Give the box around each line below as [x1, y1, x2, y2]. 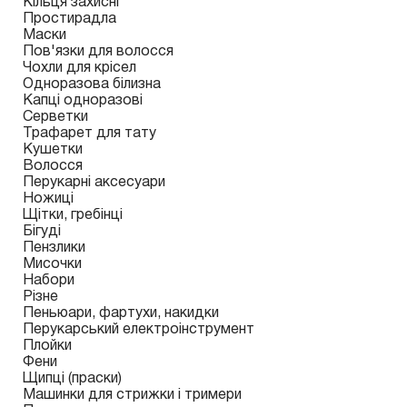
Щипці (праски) [23, 372, 122, 385]
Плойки [23, 340, 72, 352]
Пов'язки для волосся [23, 45, 174, 58]
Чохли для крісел [23, 62, 136, 74]
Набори [23, 274, 74, 287]
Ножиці [23, 193, 74, 205]
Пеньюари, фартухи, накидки [23, 307, 219, 320]
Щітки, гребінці [23, 209, 123, 222]
